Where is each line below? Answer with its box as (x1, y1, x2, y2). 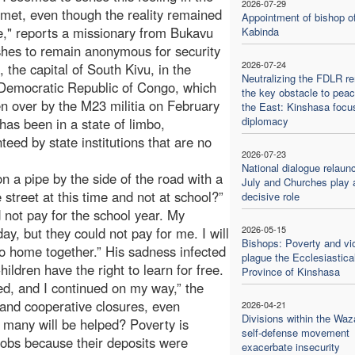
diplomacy (241, 113, 288, 128)
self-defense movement (241, 324, 349, 340)
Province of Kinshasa (241, 263, 340, 279)
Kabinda (241, 23, 279, 39)
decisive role (241, 188, 300, 204)
